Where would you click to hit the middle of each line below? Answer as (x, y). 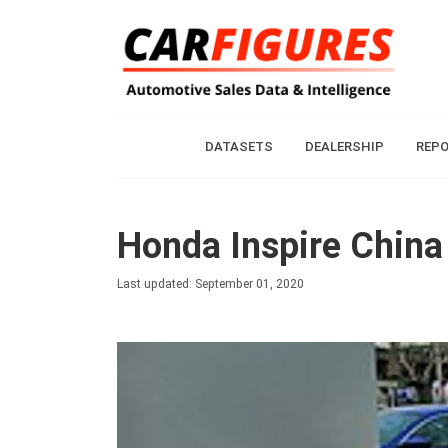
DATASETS (238, 146)
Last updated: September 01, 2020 (210, 284)
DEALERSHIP (344, 146)
